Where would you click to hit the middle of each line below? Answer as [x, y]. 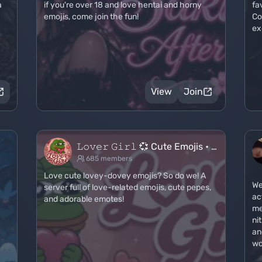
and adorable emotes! [84, 199]
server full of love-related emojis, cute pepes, [127, 187]
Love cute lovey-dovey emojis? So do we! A [125, 176]
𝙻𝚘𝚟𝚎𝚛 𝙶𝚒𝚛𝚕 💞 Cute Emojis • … [147, 146]
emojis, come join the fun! [91, 17]
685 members [109, 158]
